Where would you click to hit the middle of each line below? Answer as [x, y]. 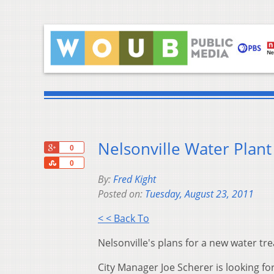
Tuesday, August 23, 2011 [199, 194]
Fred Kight [135, 180]
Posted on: [121, 194]
